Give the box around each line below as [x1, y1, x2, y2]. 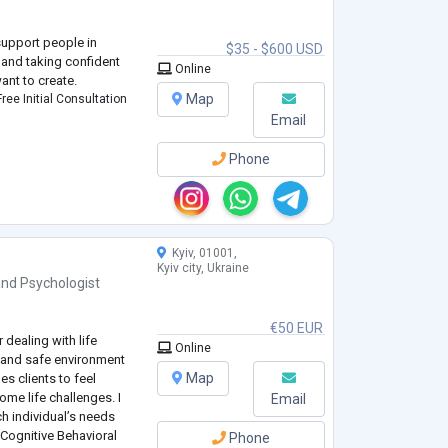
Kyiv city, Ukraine [156, 260, 249, 275]
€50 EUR [269, 319, 323, 336]
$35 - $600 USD [225, 40, 323, 57]
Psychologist [20, 274, 101, 291]
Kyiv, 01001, [165, 245, 237, 260]
